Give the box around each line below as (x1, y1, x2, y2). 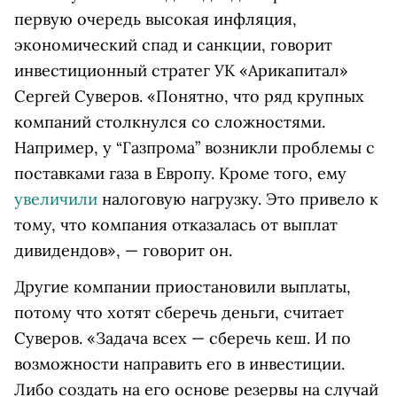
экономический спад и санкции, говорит (14, 35, 332, 56)
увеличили (14, 189, 97, 210)
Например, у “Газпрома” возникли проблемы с (14, 137, 375, 159)
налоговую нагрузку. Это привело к (97, 189, 378, 210)
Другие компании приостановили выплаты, (14, 276, 351, 298)
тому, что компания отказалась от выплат (14, 214, 338, 236)
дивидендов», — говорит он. (14, 240, 232, 261)
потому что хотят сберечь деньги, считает (14, 302, 344, 323)
